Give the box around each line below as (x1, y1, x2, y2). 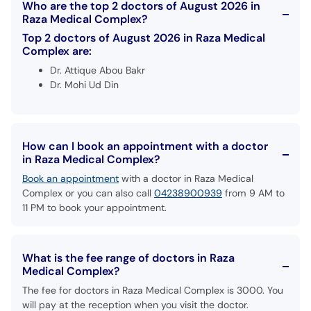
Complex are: (22, 44, 92, 58)
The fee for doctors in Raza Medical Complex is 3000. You (22, 284, 283, 296)
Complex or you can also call (22, 187, 154, 199)
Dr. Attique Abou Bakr (50, 64, 145, 76)
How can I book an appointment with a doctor (22, 139, 268, 153)
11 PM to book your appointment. (22, 201, 167, 214)
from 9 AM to (222, 187, 285, 199)
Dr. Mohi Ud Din (50, 78, 119, 91)
